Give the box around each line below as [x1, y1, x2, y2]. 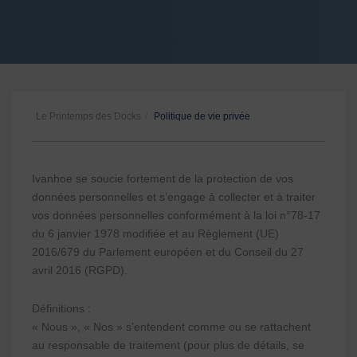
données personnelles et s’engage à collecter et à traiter [32, 190, 316, 203]
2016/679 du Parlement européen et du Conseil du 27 [32, 245, 304, 258]
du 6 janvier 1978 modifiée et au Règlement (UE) [32, 227, 279, 240]
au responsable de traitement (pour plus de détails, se [32, 339, 304, 351]
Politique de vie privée [151, 111, 250, 122]
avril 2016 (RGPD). [32, 264, 127, 277]
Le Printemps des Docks [36, 111, 141, 122]
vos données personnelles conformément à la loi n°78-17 [32, 209, 320, 222]
